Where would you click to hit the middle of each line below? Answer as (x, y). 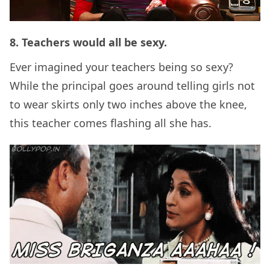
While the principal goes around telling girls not (132, 85)
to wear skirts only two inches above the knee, (128, 104)
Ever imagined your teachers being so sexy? (121, 67)
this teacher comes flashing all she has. (111, 123)
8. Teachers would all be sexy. (88, 42)
